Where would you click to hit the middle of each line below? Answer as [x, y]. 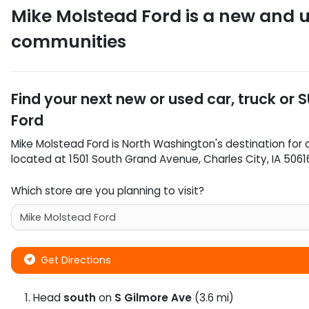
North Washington [169, 143]
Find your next [63, 99]
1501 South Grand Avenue [134, 159]
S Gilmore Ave [153, 297]
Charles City [235, 159]
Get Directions [76, 260]
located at [40, 159]
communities [69, 41]
